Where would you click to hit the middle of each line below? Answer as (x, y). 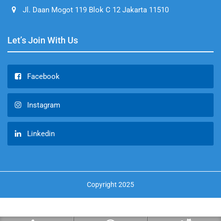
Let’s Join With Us (43, 40)
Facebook (43, 76)
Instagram (44, 105)
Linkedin (41, 133)
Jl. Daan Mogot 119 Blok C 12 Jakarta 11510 (96, 10)
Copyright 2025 (110, 184)
